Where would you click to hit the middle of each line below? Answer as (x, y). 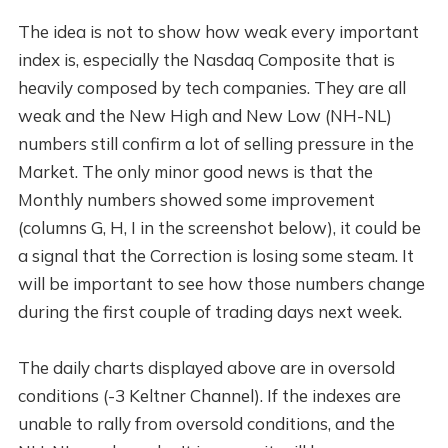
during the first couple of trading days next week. (209, 311)
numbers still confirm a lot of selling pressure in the (215, 143)
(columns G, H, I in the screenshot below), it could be (219, 227)
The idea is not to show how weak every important (218, 31)
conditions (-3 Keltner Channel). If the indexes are (209, 395)
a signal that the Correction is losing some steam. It (215, 255)
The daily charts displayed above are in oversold (206, 367)
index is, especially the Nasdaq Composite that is (206, 59)
